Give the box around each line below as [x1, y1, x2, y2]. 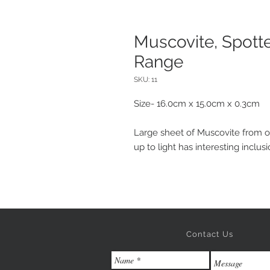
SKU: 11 [134, 75, 157, 84]
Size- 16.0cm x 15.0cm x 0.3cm [134, 98, 260, 109]
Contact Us [186, 229, 234, 239]
